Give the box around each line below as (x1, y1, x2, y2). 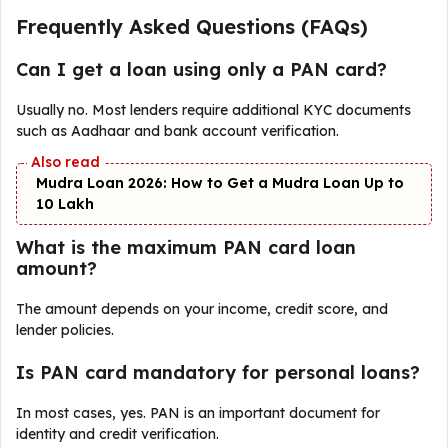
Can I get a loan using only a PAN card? (16, 58, 387, 81)
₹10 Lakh (36, 195, 94, 213)
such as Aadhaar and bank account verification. (16, 122, 339, 140)
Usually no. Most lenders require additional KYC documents (16, 101, 411, 119)
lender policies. (16, 321, 114, 339)
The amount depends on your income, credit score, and (16, 300, 388, 318)
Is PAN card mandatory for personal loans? (16, 361, 420, 384)
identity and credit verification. (16, 425, 219, 443)
